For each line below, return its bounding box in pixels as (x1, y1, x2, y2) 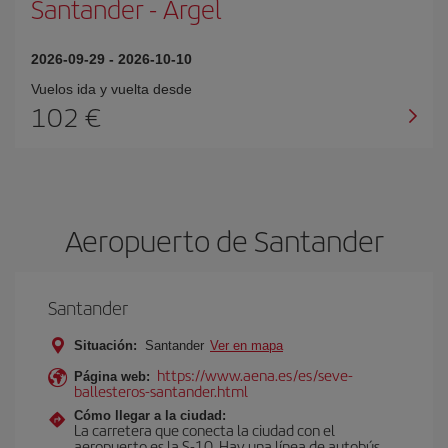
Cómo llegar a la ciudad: (74, 408, 226, 423)
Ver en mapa (210, 338, 283, 353)
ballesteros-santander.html (74, 380, 248, 401)
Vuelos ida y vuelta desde (31, 81, 192, 97)
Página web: (74, 369, 150, 384)
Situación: (74, 338, 137, 353)
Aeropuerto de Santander (64, 219, 384, 261)
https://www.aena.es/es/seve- (157, 364, 353, 385)
